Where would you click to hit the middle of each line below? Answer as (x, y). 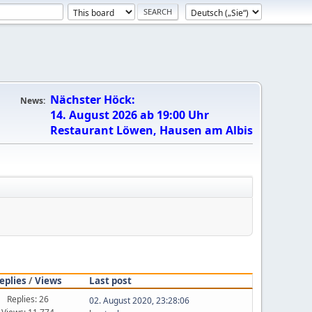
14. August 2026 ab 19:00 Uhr (130, 115)
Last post (110, 280)
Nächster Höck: (93, 100)
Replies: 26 (28, 299)
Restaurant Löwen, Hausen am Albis (151, 130)
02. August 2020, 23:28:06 (139, 300)
